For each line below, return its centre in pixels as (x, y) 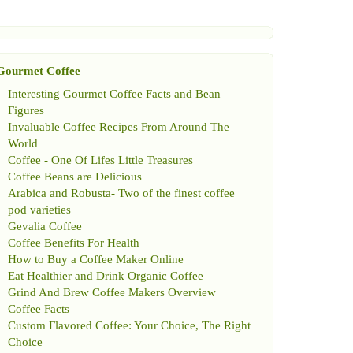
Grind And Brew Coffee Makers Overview (112, 292)
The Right (226, 325)
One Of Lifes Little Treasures (122, 160)
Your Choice (165, 325)
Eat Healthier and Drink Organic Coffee (106, 276)
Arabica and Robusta (59, 193)
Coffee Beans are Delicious (75, 176)
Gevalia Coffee (45, 226)
